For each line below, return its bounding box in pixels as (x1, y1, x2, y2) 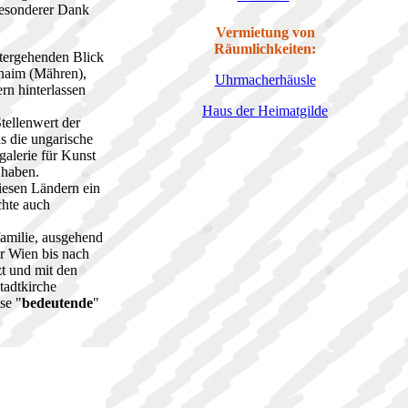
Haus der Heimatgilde (202, 103, 328, 119)
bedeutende (22, 295, 93, 311)
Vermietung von (215, 25, 315, 41)
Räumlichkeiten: (214, 41, 316, 57)
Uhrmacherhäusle (214, 72, 316, 88)
